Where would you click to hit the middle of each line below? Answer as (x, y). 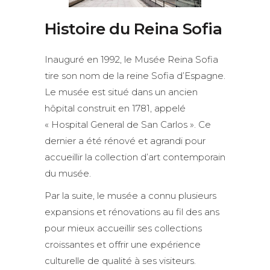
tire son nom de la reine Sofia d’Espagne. (135, 76)
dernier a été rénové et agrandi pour (125, 141)
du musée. (68, 174)
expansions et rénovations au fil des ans (132, 212)
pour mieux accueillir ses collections (123, 228)
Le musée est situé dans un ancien (121, 92)
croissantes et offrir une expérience (123, 245)
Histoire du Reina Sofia (133, 29)
